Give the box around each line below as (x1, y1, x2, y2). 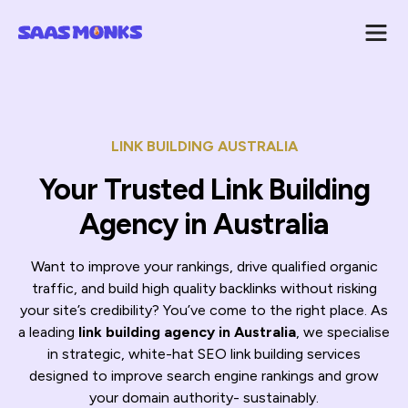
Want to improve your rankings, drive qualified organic (30, 258, 378, 275)
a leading (18, 323, 78, 341)
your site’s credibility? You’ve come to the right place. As (20, 301, 388, 319)
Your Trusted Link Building (38, 172, 370, 207)
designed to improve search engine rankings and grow (29, 367, 379, 384)
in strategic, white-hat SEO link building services (47, 345, 361, 362)
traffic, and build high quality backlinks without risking (31, 280, 377, 297)
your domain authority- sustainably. (89, 389, 319, 406)
